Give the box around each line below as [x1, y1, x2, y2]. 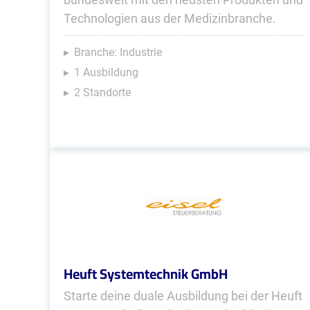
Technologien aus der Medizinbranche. [64, 11, 276, 26]
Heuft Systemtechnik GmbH [64, 261, 228, 286]
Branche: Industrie [74, 46, 162, 59]
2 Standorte [74, 86, 131, 99]
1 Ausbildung [74, 66, 138, 79]
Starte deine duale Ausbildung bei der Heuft [64, 289, 302, 303]
